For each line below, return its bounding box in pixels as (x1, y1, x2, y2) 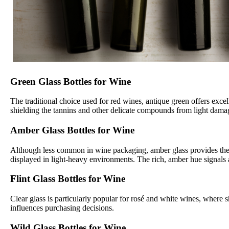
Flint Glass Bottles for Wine (10, 173, 125, 185)
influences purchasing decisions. (10, 203, 116, 213)
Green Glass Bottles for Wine (10, 76, 133, 87)
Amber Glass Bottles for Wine (10, 125, 134, 136)
